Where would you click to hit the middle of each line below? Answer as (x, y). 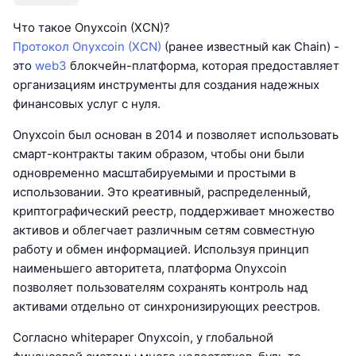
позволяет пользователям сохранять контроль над (160, 288)
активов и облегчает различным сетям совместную (164, 230)
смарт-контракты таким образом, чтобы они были (159, 154)
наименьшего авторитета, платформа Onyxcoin (150, 269)
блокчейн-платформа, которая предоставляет (203, 66)
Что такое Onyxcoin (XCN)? (91, 28)
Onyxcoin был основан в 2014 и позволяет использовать (176, 135)
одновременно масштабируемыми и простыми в (154, 173)
